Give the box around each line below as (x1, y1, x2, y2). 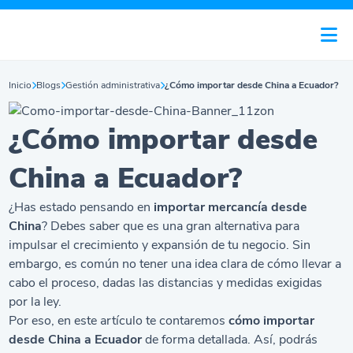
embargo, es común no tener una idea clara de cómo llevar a (9, 255, 342, 273)
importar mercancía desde (154, 199, 308, 216)
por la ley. (9, 293, 62, 310)
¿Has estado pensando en (9, 199, 154, 216)
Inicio (9, 79, 32, 91)
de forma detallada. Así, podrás (142, 331, 318, 348)
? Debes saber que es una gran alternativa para (42, 217, 300, 235)
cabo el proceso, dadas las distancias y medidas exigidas (9, 274, 323, 292)
